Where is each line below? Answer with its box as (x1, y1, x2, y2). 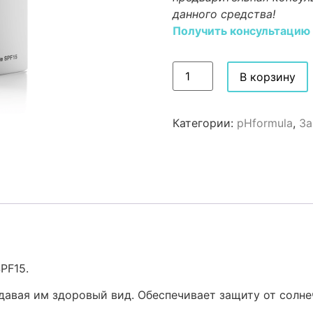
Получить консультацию (172, 24, 310, 38)
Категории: (172, 116, 237, 130)
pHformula (236, 116, 293, 130)
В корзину (239, 70, 296, 84)
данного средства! (172, 7, 275, 21)
